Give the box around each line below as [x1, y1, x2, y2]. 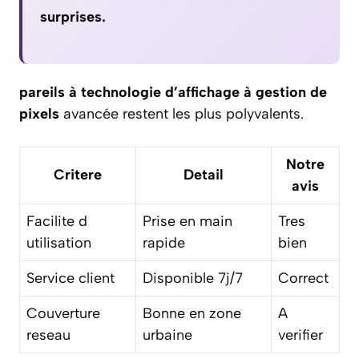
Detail [184, 166, 224, 184]
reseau [26, 326, 71, 345]
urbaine [143, 326, 192, 345]
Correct [278, 269, 329, 288]
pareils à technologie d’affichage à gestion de [19, 83, 327, 102]
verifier [278, 326, 323, 345]
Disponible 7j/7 [143, 269, 243, 288]
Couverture [26, 305, 100, 323]
